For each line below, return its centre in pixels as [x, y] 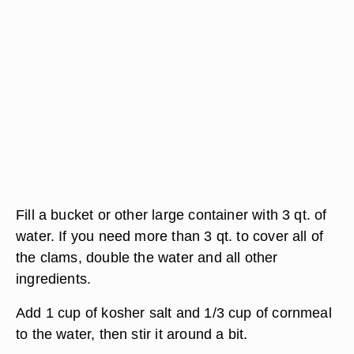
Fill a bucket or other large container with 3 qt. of [171, 215]
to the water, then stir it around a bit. [132, 334]
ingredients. [54, 279]
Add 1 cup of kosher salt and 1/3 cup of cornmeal [174, 313]
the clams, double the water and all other [147, 257]
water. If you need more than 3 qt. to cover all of [170, 236]
